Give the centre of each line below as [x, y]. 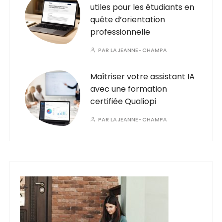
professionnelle [120, 32]
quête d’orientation [128, 19]
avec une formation [129, 89]
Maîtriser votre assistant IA [143, 76]
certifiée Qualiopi [123, 101]
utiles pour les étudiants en [142, 7]
